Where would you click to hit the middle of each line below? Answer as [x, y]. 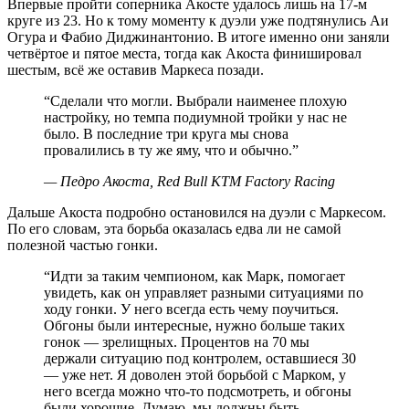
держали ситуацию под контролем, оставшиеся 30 [200, 358]
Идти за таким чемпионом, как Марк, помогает [198, 276]
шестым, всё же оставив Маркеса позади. [136, 69]
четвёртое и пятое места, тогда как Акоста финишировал [184, 53]
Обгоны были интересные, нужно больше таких [194, 325]
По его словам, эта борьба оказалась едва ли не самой [174, 228]
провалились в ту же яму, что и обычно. [168, 150]
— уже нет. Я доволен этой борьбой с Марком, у [195, 374]
